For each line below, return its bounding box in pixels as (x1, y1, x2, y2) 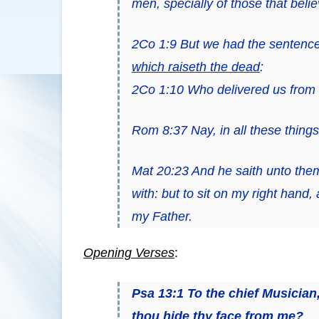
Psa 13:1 (131, 286, 187, 300)
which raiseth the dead (131, 59, 260, 74)
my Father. (131, 209, 192, 224)
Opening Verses (83, 245, 174, 260)
